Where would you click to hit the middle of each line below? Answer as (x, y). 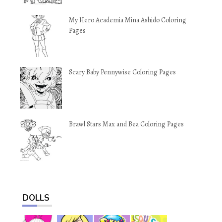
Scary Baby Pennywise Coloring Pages (122, 72)
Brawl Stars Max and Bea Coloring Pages (126, 124)
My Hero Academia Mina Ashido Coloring (128, 20)
